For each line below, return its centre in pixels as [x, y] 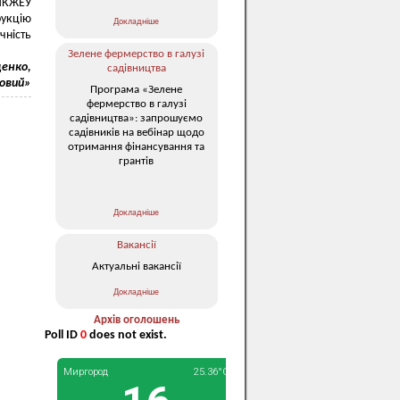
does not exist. [127, 335]
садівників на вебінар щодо [136, 132]
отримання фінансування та [136, 146]
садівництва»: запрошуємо [136, 118]
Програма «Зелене [136, 89]
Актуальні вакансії [136, 266]
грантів [136, 161]
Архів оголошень [136, 320]
